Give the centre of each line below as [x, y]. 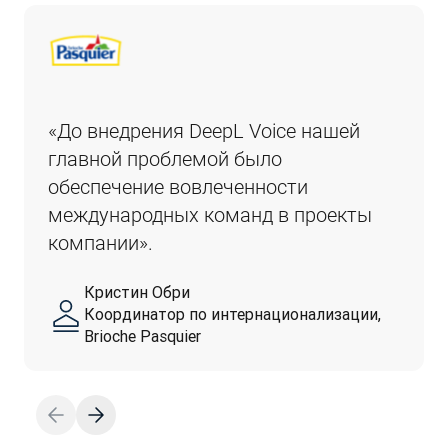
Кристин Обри [137, 292]
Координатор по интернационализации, [232, 314]
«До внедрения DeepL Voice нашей [204, 131]
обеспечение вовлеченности [178, 187]
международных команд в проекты [210, 215]
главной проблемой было [165, 159]
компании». [100, 243]
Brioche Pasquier [142, 336]
